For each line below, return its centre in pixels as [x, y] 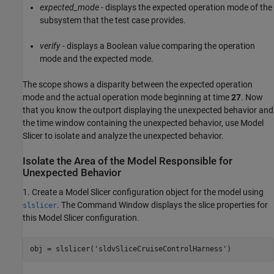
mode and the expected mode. [97, 59]
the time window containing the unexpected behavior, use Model [143, 123]
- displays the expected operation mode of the [186, 8]
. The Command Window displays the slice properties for [162, 205]
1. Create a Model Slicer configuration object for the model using [143, 192]
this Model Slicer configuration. [81, 217]
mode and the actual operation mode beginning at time [127, 98]
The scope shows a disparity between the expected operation [138, 85]
